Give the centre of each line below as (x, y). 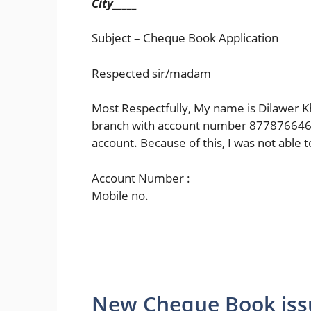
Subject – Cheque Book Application (185, 38)
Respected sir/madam (151, 73)
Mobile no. (120, 195)
